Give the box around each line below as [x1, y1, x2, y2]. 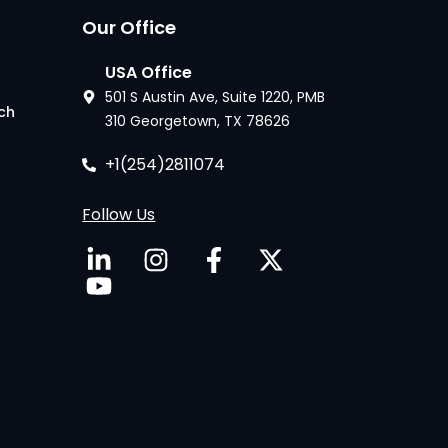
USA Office [104, 61, 192, 84]
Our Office [82, 15, 177, 40]
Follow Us [82, 203, 156, 226]
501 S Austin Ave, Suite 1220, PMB [104, 87, 325, 107]
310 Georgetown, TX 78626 [104, 111, 290, 131]
